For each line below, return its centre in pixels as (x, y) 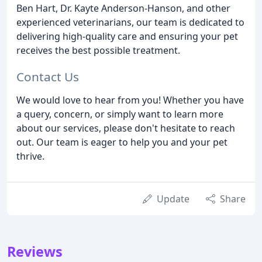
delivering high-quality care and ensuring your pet (127, 36)
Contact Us (48, 76)
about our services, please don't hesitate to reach (126, 128)
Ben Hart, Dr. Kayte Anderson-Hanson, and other (123, 8)
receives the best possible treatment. (98, 50)
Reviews (35, 251)
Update (173, 199)
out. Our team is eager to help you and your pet (122, 142)
